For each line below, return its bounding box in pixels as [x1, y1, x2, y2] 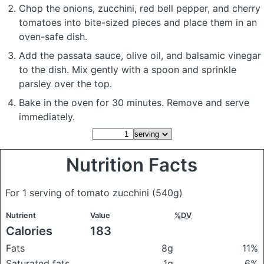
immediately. [19, 110, 75, 123]
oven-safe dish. [19, 30, 87, 42]
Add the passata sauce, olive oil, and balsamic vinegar [19, 49, 261, 61]
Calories [6, 223, 52, 238]
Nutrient [6, 210, 36, 220]
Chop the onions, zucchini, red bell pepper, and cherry [19, 2, 260, 14]
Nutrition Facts [66, 153, 198, 176]
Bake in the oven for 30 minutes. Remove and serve [19, 96, 249, 108]
